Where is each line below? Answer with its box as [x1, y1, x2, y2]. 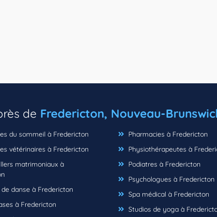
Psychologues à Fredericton [126, 174, 215, 184]
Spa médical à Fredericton [126, 189, 209, 199]
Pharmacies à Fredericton [126, 129, 208, 139]
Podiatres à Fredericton [126, 159, 201, 169]
